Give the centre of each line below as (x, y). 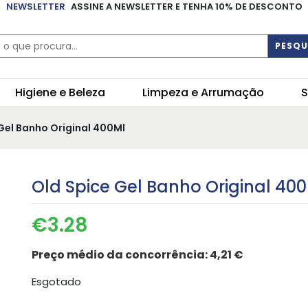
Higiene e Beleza (60, 93)
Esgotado (56, 282)
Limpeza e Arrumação (203, 93)
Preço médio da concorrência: (120, 255)
